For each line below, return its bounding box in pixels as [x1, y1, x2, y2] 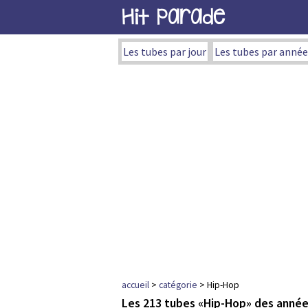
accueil [122, 278, 149, 291]
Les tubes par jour [123, 45, 206, 58]
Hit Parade [122, 4, 225, 30]
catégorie [159, 278, 197, 291]
